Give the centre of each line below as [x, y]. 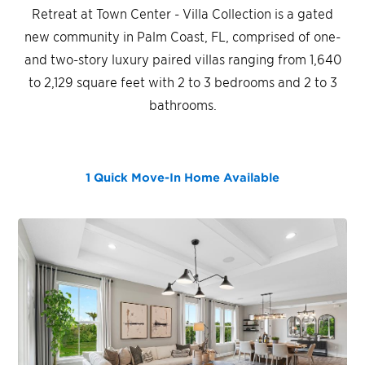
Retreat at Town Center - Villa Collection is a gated [182, 13]
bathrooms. [182, 104]
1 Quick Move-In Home [153, 177]
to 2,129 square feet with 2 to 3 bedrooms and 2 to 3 [182, 81]
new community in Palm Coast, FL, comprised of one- [182, 35]
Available [250, 177]
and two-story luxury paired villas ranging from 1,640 [182, 58]
